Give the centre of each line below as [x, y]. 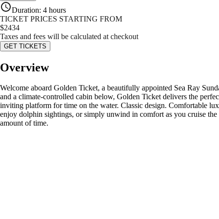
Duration [25, 10]
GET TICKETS [25, 46]
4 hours [55, 10]
